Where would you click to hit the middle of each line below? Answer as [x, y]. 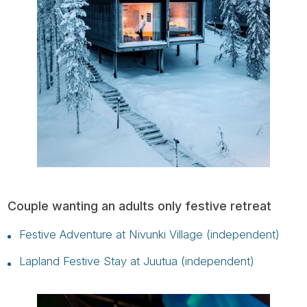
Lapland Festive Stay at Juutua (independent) [136, 261]
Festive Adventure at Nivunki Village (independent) [149, 234]
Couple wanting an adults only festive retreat [140, 206]
